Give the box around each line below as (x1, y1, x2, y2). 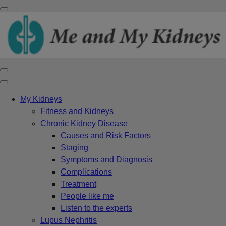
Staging (61, 143, 88, 152)
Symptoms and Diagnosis (61, 155, 152, 164)
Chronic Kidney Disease (40, 119, 128, 128)
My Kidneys (20, 94, 62, 103)
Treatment (61, 179, 96, 188)
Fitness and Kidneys (40, 106, 114, 116)
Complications (61, 167, 112, 176)
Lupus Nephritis (40, 215, 97, 224)
